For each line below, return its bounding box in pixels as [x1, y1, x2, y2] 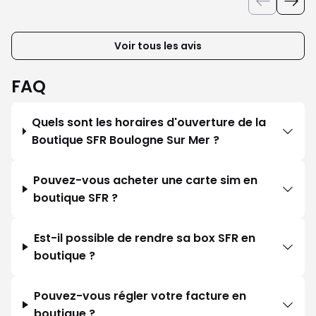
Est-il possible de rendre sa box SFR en [33, 230, 255, 247]
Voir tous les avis [114, 39, 202, 54]
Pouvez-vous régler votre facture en [33, 288, 246, 305]
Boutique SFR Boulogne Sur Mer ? [31, 132, 219, 149]
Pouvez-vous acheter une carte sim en [32, 172, 257, 189]
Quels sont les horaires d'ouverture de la [31, 114, 266, 131]
